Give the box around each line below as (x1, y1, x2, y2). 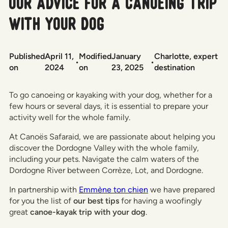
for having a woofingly (119, 196, 202, 206)
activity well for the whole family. (9, 112, 130, 122)
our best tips (73, 196, 119, 206)
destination (154, 63, 195, 72)
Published (9, 51, 45, 61)
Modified (79, 51, 112, 61)
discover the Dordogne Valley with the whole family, (9, 143, 199, 153)
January (111, 51, 141, 61)
